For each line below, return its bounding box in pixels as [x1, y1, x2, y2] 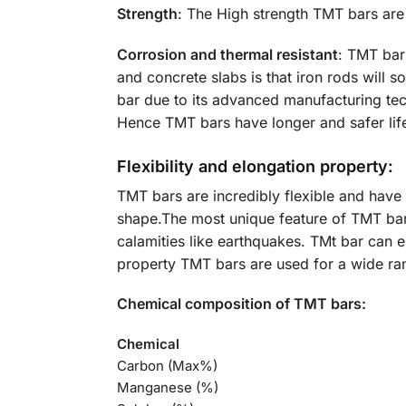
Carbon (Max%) [116, 356, 217, 374]
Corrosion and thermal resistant [116, 44, 338, 63]
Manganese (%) [116, 378, 218, 396]
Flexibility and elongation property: [116, 156, 393, 176]
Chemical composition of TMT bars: [116, 295, 366, 314]
